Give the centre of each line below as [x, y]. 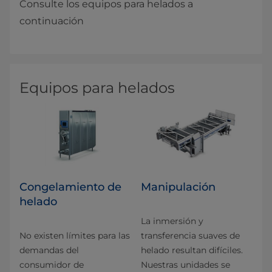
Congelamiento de [70, 187]
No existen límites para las [75, 235]
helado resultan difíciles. [192, 250]
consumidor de [52, 264]
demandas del [49, 250]
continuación [52, 21]
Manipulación [178, 187]
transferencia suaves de [190, 235]
